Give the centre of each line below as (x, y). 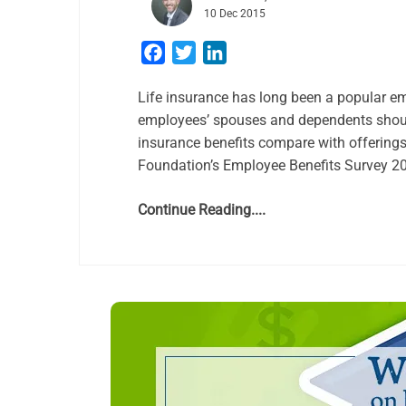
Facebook (196, 52)
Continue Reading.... (202, 210)
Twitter (218, 52)
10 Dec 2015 (235, 14)
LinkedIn (254, 52)
